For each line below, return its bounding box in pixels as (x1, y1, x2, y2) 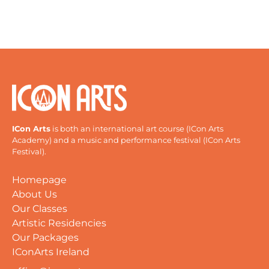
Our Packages (12, 231, 79, 243)
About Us (12, 188, 57, 200)
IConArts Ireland (12, 246, 89, 258)
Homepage (12, 174, 67, 186)
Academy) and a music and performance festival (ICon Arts (12, 134, 240, 145)
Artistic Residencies (12, 217, 106, 229)
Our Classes (12, 202, 67, 214)
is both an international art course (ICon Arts (50, 123, 223, 133)
